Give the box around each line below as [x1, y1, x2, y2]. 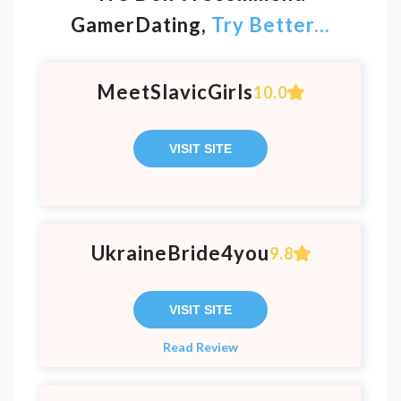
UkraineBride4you [90, 241, 269, 265]
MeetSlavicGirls [97, 80, 253, 104]
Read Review [163, 339, 238, 354]
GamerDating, [71, 13, 211, 37]
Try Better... [211, 13, 330, 37]
